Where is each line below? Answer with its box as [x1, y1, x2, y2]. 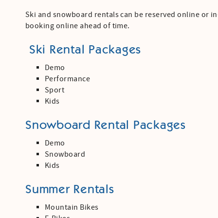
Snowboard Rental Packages [25, 119, 186, 131]
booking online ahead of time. [25, 20, 130, 31]
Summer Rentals [25, 183, 114, 196]
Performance [45, 73, 91, 84]
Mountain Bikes [45, 202, 99, 212]
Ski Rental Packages [25, 43, 141, 56]
